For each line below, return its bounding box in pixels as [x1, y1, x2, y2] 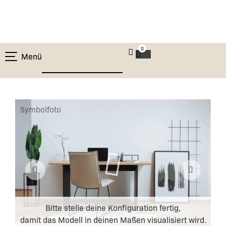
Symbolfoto [20, 104, 61, 115]
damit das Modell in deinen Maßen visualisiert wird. [20, 214, 206, 225]
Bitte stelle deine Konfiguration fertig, [45, 202, 181, 213]
